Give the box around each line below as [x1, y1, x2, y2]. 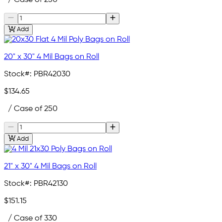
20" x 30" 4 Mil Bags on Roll [4, 53, 99, 61]
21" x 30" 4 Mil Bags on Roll [4, 162, 97, 170]
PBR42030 [34, 70, 70, 79]
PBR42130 [34, 179, 68, 188]
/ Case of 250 [4, 105, 57, 113]
